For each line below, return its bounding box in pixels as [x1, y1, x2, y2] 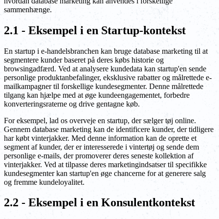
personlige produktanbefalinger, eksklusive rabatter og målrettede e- [4, 73, 212, 82]
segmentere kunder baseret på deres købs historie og [4, 55, 164, 64]
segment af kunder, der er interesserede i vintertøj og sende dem [4, 142, 199, 151]
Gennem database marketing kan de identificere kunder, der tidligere [4, 125, 214, 133]
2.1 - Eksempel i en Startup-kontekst [4, 23, 186, 37]
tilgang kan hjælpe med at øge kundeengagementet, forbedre [4, 90, 190, 99]
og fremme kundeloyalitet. [4, 177, 85, 186]
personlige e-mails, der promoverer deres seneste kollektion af [4, 151, 194, 160]
